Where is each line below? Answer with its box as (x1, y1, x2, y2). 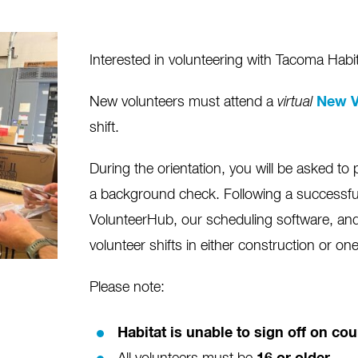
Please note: (89, 280, 165, 295)
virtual (276, 95, 312, 109)
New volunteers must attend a (89, 95, 277, 109)
